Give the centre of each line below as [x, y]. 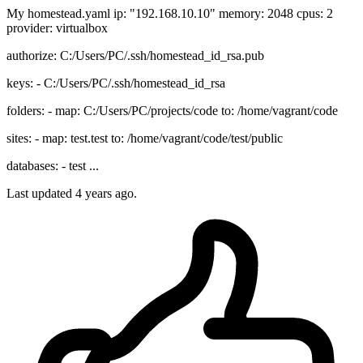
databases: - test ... [53, 166]
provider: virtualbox [57, 28]
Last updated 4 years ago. [72, 194]
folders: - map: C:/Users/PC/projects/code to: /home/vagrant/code [172, 111]
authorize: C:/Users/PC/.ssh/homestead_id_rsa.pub [135, 56]
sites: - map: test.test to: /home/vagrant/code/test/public [145, 139]
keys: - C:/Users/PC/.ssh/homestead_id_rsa [116, 83]
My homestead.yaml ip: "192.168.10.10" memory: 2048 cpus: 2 [170, 14]
